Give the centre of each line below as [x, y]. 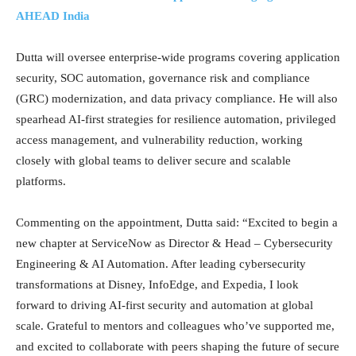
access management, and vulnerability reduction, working [159, 139]
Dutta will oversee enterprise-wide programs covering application [178, 57]
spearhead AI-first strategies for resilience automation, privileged [176, 119]
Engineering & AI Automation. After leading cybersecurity [161, 263]
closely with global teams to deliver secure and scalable [153, 160]
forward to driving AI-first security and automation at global [164, 305]
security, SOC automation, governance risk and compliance [163, 77]
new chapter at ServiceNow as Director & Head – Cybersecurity [174, 243]
